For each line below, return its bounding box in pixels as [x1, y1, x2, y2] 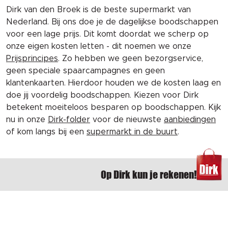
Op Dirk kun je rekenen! [101, 168, 196, 181]
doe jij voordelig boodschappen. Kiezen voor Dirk [6, 91, 198, 99]
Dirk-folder [48, 116, 90, 124]
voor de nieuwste [90, 116, 164, 124]
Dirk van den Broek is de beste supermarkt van [6, 6, 191, 14]
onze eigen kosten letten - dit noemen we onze [6, 42, 191, 50]
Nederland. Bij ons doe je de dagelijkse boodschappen [6, 18, 218, 26]
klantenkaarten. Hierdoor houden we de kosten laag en [6, 79, 221, 87]
